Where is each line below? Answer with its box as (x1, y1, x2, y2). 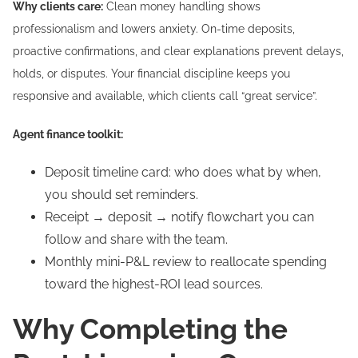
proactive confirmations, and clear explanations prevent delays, (13, 45, 344, 58)
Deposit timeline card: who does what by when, (45, 165, 321, 180)
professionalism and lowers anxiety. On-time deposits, (13, 22, 295, 35)
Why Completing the (13, 312, 288, 345)
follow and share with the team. (45, 232, 228, 247)
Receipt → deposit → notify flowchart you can (45, 209, 314, 225)
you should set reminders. (45, 187, 198, 202)
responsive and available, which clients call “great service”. (13, 89, 317, 102)
